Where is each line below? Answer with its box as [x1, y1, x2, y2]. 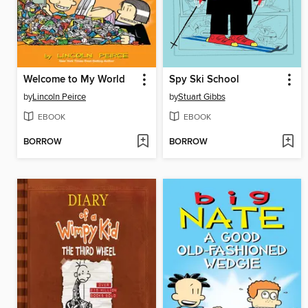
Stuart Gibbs [177, 91, 225, 102]
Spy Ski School [168, 73, 239, 86]
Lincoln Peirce [32, 91, 86, 102]
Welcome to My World [23, 73, 125, 86]
